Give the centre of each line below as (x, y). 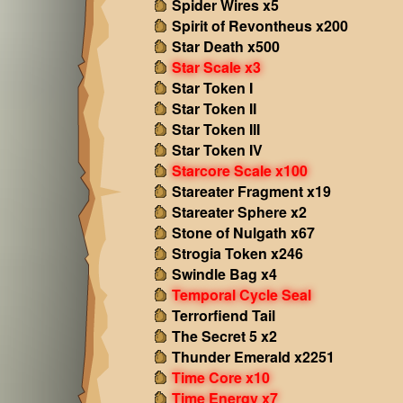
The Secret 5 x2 (224, 336)
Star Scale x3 (216, 67)
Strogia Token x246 (237, 253)
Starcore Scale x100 (239, 170)
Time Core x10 (220, 377)
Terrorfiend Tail (223, 315)
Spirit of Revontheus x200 (260, 26)
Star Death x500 (225, 46)
